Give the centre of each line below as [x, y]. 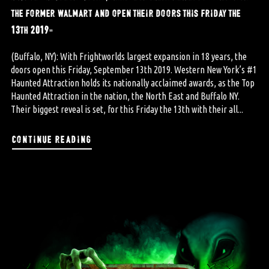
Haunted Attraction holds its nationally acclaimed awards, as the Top [132, 83]
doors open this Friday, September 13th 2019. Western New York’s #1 [134, 69]
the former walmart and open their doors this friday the [125, 12]
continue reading [52, 138]
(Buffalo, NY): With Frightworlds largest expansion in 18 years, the [128, 56]
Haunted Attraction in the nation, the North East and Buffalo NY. [125, 96]
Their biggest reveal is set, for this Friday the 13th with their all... [127, 109]
